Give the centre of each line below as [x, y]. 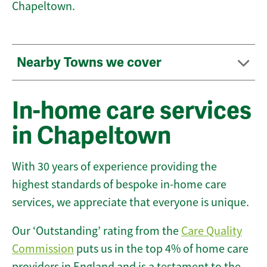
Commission [43, 249]
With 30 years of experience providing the [114, 167]
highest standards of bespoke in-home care [119, 185]
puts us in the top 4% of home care [161, 249]
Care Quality [212, 231]
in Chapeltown [91, 136]
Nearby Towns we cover [91, 63]
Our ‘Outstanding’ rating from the [97, 231]
